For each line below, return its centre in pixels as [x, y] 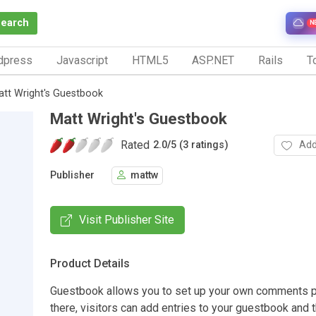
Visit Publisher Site [127, 219]
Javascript [82, 60]
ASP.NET [213, 60]
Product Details [90, 263]
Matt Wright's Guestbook [139, 118]
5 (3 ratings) [200, 145]
